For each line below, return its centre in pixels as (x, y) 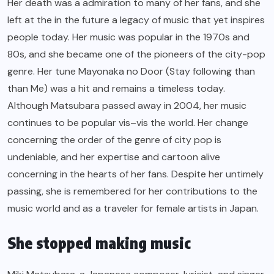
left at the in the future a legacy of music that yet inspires (136, 20)
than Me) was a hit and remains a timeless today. (116, 89)
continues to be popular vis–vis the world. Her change (128, 123)
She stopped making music (99, 243)
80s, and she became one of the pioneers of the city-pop (136, 54)
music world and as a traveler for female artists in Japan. (133, 209)
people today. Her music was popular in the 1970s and (128, 37)
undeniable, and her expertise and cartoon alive (114, 157)
